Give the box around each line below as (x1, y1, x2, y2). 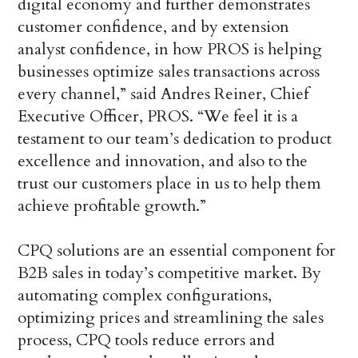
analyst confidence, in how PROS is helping (18, 38, 323, 61)
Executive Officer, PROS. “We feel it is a (18, 105, 299, 128)
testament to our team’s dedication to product (18, 128, 332, 150)
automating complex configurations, (18, 284, 272, 307)
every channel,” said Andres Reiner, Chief (18, 83, 309, 105)
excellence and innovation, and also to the (18, 150, 308, 173)
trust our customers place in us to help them (18, 173, 322, 195)
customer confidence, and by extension (18, 16, 290, 38)
